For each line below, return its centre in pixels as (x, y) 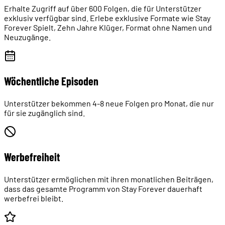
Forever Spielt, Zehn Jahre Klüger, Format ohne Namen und (108, 27)
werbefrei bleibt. (34, 198)
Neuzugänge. (27, 37)
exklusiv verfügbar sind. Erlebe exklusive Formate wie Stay (107, 18)
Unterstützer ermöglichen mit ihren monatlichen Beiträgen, (109, 179)
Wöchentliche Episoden (51, 81)
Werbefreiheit (32, 156)
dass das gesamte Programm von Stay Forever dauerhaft (103, 188)
